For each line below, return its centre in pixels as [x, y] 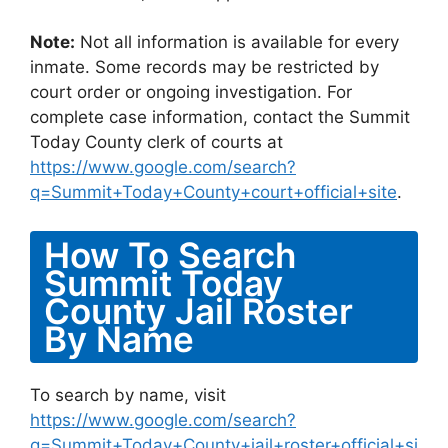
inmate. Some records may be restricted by [204, 67]
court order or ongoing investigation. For [191, 92]
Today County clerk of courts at [156, 142]
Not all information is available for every [237, 42]
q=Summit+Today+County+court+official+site [213, 192]
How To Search [170, 254]
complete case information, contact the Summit [220, 117]
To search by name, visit [128, 394]
